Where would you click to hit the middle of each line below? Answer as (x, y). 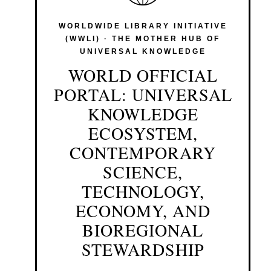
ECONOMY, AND (143, 211)
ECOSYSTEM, (143, 133)
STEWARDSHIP (143, 250)
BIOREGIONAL (143, 230)
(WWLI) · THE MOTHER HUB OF (143, 39)
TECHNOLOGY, (143, 191)
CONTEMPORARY (143, 153)
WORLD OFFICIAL (143, 75)
